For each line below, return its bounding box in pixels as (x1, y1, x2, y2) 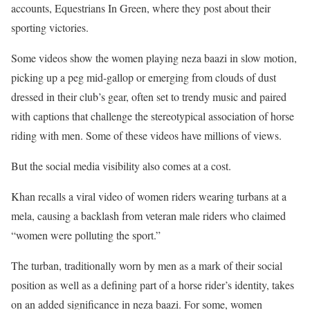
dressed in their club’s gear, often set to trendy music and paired (11, 89, 286, 104)
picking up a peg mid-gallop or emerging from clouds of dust (11, 70, 276, 85)
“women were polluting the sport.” (11, 228, 161, 243)
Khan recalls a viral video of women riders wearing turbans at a (11, 189, 286, 204)
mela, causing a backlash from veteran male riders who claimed (11, 208, 286, 224)
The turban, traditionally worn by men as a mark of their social (11, 258, 282, 273)
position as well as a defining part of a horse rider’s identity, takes (11, 277, 294, 293)
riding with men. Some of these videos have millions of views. (11, 128, 282, 143)
